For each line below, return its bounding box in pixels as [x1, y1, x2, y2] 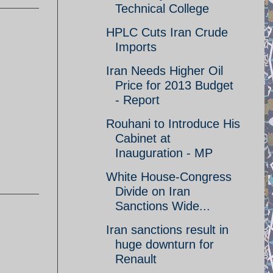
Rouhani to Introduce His [106, 117, 240, 130]
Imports [115, 40, 157, 54]
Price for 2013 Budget [115, 79, 233, 92]
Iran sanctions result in [106, 223, 229, 236]
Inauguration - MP [115, 146, 213, 160]
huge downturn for [115, 238, 214, 251]
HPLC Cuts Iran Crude [106, 26, 228, 39]
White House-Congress [106, 170, 232, 183]
